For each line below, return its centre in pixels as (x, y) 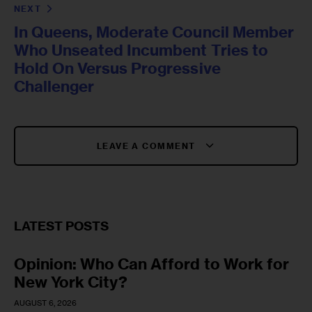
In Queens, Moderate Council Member (154, 32)
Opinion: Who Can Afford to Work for (151, 264)
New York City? (71, 282)
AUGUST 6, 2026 (45, 303)
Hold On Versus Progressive (117, 68)
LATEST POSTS (62, 226)
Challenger (54, 86)
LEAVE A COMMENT (147, 146)
